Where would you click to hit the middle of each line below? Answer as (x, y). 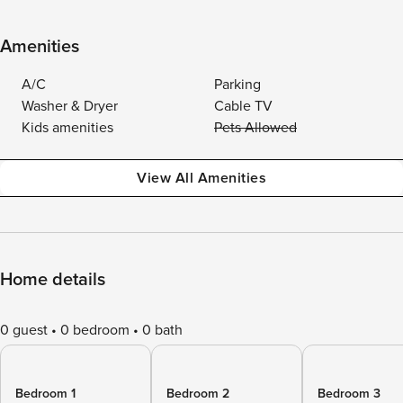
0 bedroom (95, 330)
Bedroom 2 (198, 394)
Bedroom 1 (45, 394)
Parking (237, 85)
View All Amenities (201, 178)
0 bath (162, 330)
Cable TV (243, 106)
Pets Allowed (255, 128)
